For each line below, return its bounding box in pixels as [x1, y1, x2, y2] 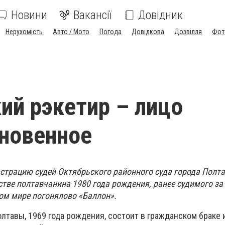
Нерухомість [6, 28, 43, 36]
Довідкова [132, 28, 164, 36]
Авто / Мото [53, 28, 89, 36]
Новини [11, 8, 47, 22]
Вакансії [73, 8, 112, 22]
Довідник [138, 8, 183, 22]
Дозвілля [174, 28, 202, 36]
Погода [99, 28, 122, 36]
